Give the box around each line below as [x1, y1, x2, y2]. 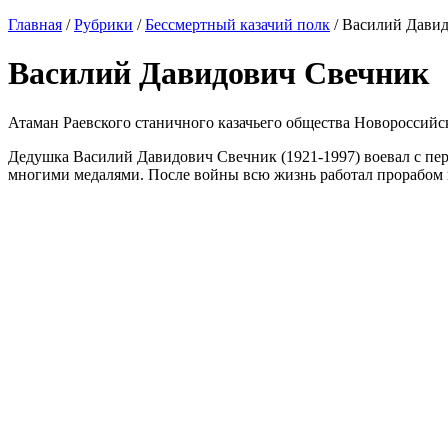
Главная [8, 16, 62, 33]
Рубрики [74, 16, 133, 33]
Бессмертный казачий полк [145, 16, 330, 33]
